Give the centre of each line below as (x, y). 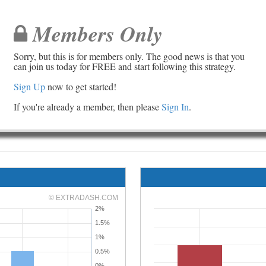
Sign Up (30, 86)
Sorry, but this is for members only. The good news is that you (129, 56)
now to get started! (81, 86)
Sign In (175, 107)
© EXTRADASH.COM (83, 198)
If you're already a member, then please (88, 107)
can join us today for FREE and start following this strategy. (125, 66)
